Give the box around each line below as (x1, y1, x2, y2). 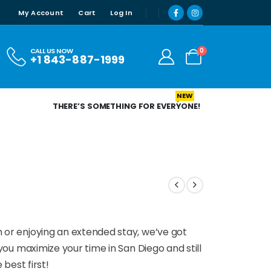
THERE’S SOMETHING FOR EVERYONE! (52, 100, 200, 112)
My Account (18, 8, 64, 18)
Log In (110, 8, 132, 18)
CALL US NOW (30, 46, 73, 56)
